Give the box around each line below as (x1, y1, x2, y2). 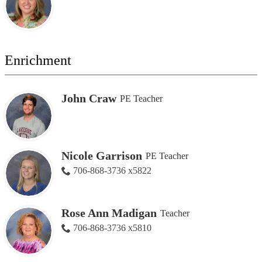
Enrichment (5, 53, 71, 68)
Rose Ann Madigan (61, 206, 157, 220)
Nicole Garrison (61, 149, 142, 163)
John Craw (61, 92, 116, 105)
